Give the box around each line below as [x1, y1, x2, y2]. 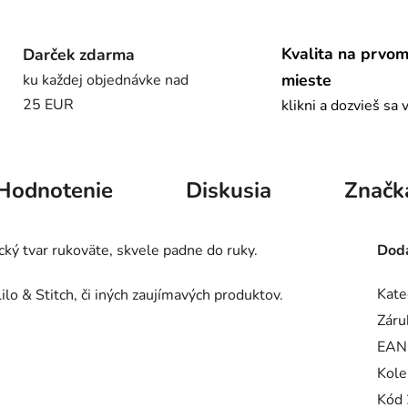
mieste [281, 68, 331, 91]
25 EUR [22, 94, 74, 115]
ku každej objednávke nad [22, 69, 189, 90]
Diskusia [185, 176, 271, 206]
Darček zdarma [22, 43, 135, 66]
